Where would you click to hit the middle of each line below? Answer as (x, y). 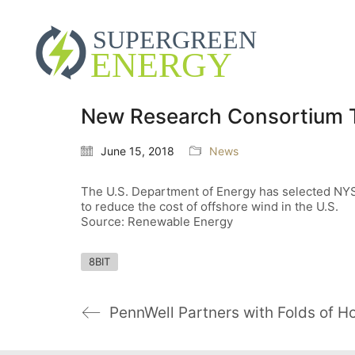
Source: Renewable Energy (157, 222)
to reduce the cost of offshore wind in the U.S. (210, 207)
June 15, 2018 (137, 151)
